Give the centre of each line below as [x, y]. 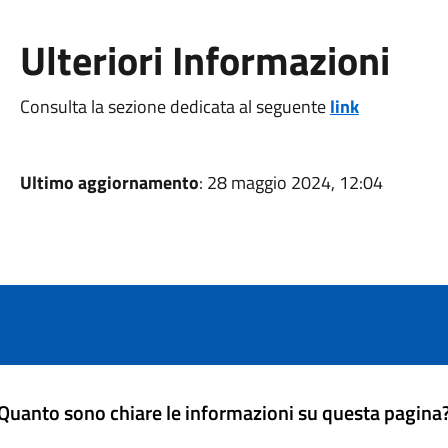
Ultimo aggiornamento [109, 182]
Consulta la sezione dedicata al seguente [174, 106]
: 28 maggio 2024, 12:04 [290, 182]
